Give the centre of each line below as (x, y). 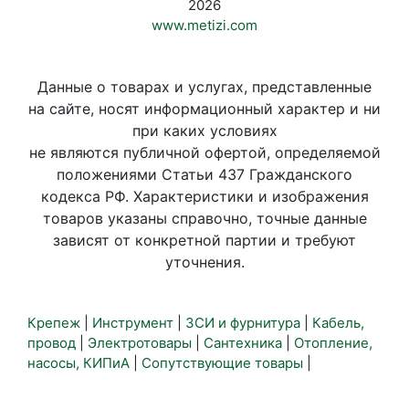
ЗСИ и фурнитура (243, 323)
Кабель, (338, 323)
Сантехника (243, 343)
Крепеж (54, 323)
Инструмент (133, 323)
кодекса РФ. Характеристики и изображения (204, 197)
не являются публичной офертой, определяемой (204, 153)
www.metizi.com (204, 26)
